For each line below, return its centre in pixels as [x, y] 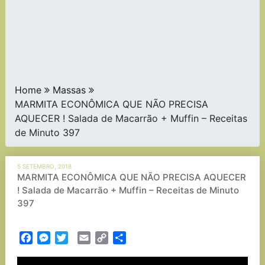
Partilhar [145, 238]
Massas [69, 90]
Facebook [54, 238]
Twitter [83, 238]
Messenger [74, 238]
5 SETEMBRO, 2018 [44, 166]
